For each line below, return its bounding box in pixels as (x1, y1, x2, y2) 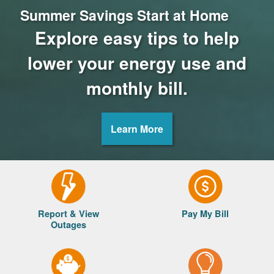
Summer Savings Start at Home (20, 5, 229, 25)
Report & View (37, 207, 99, 220)
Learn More (111, 122, 163, 136)
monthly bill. (86, 75, 188, 100)
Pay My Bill (182, 207, 229, 220)
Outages (50, 218, 86, 231)
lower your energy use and (28, 50, 246, 75)
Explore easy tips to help (35, 25, 239, 50)
